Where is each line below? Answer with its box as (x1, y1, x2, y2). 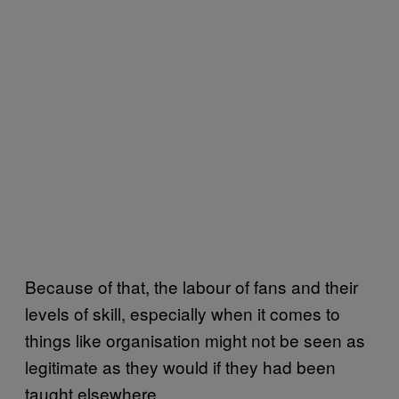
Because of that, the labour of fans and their (25, 273, 358, 298)
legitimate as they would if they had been (25, 354, 336, 379)
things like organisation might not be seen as (25, 327, 365, 352)
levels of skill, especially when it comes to (25, 300, 340, 325)
